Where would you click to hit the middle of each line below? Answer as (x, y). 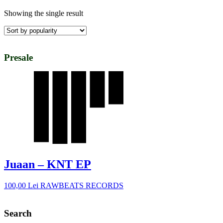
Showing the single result (44, 13)
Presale (18, 57)
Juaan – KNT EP (48, 164)
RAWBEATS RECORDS (82, 185)
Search (18, 214)
